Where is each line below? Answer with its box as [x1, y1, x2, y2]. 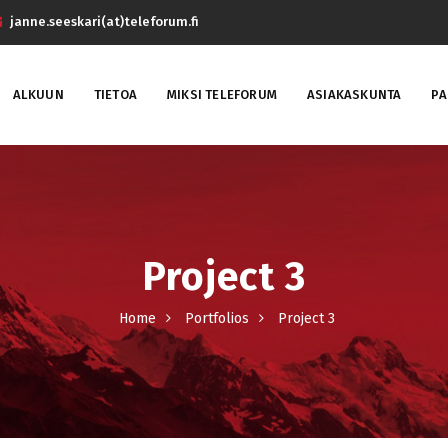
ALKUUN [12, 87, 64, 102]
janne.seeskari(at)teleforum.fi [7, 14, 199, 29]
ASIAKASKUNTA [306, 87, 402, 102]
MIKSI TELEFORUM [166, 87, 277, 102]
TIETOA [93, 87, 137, 102]
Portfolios [185, 310, 249, 327]
